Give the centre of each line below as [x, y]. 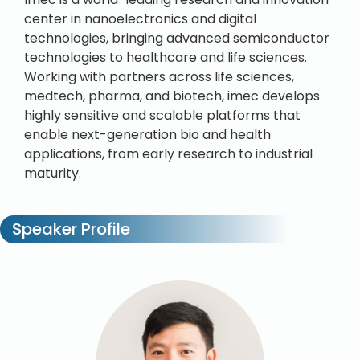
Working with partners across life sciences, [159, 77]
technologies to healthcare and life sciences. [166, 57]
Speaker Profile [69, 229]
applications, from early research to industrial [168, 154]
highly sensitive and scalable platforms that [162, 115]
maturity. [53, 173]
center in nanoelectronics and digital [140, 19]
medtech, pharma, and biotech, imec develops [172, 96]
